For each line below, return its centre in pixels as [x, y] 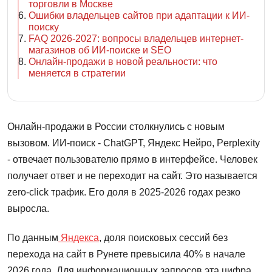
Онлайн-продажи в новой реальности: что [123, 61]
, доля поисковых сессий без [163, 237]
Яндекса [79, 237]
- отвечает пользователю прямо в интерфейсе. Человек [132, 159]
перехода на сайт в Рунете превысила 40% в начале [126, 254]
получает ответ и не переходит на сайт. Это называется [132, 175]
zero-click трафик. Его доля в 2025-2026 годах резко [124, 192]
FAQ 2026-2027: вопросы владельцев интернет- [136, 38]
